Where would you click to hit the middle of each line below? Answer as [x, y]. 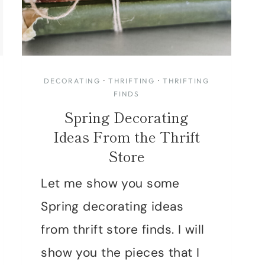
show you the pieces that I [120, 252]
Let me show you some [110, 183]
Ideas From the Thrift [127, 136]
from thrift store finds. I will [123, 229]
